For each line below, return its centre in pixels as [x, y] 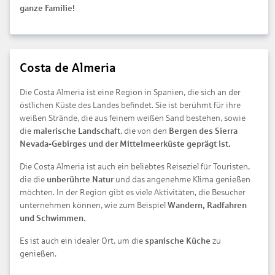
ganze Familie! [47, 8]
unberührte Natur [80, 179]
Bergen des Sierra [203, 131]
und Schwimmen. [53, 218]
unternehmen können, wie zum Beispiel [94, 205]
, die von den [145, 131]
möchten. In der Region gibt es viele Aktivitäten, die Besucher [133, 192]
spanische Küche [179, 241]
